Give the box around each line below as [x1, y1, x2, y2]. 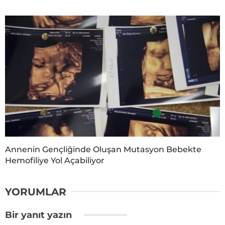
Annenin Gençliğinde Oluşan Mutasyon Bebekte [5, 144, 201, 154]
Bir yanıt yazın [5, 209, 74, 220]
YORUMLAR [5, 185, 66, 198]
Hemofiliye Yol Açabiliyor [5, 155, 104, 165]
